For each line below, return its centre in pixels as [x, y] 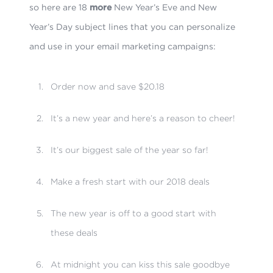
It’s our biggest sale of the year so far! [129, 150]
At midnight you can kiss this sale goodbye [140, 264]
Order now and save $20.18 [107, 86]
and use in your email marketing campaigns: [123, 46]
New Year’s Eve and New [165, 7]
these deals [74, 232]
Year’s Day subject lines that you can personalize [133, 27]
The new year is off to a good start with [133, 213]
